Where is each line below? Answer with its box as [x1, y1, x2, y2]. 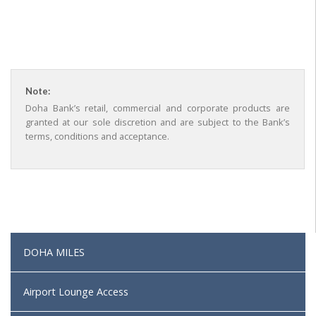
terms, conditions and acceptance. [25, 130, 169, 143]
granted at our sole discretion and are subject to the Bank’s [25, 116, 290, 129]
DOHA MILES [23, 245, 85, 260]
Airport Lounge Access [23, 285, 128, 299]
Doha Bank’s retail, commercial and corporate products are [25, 102, 290, 115]
